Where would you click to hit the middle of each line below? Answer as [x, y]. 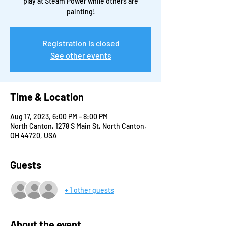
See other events [81, 55]
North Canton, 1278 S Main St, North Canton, [78, 126]
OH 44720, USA [34, 136]
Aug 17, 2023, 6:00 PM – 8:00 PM [59, 117]
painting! [81, 12]
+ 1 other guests [89, 190]
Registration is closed [81, 43]
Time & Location [47, 97]
